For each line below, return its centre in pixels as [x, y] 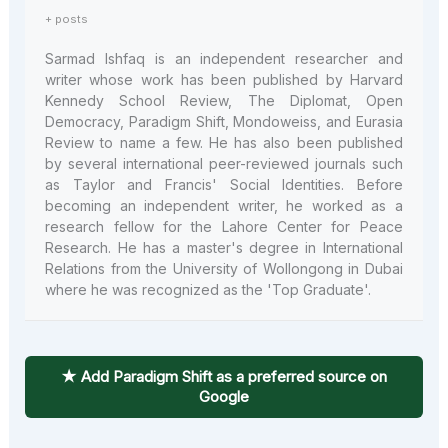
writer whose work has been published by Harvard [224, 79]
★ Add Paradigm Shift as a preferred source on [224, 376]
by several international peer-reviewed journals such [224, 163]
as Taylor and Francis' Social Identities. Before [224, 184]
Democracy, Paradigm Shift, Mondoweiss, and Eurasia [224, 121]
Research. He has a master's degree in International [224, 247]
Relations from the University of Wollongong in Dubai [224, 268]
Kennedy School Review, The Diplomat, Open [224, 100]
